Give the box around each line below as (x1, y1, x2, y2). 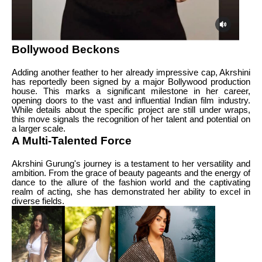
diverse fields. (12, 196, 64, 206)
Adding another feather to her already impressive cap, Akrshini (12, 67, 250, 77)
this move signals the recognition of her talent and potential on (12, 114, 250, 124)
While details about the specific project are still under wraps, (12, 105, 250, 115)
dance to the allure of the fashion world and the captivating (12, 178, 250, 188)
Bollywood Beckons (12, 43, 120, 56)
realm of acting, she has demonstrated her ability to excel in (12, 187, 250, 197)
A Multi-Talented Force (12, 134, 132, 147)
